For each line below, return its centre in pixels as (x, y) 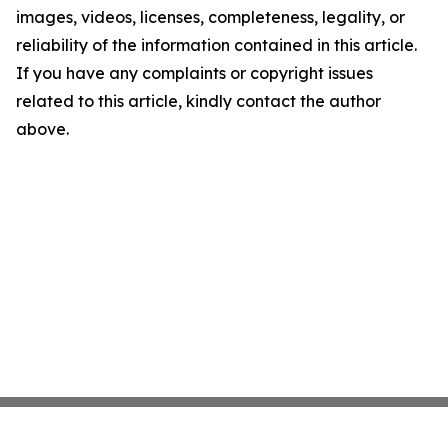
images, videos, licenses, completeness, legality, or (210, 17)
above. (42, 129)
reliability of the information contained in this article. (216, 45)
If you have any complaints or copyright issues (194, 73)
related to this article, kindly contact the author (198, 101)
